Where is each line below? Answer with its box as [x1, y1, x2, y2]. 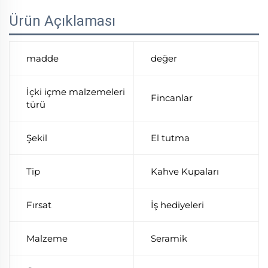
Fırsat [26, 199, 51, 211]
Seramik [151, 232, 187, 244]
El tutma [151, 132, 190, 144]
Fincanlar [151, 92, 193, 103]
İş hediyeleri [151, 199, 204, 211]
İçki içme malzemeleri [26, 86, 125, 98]
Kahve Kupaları [151, 165, 219, 177]
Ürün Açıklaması [9, 12, 115, 29]
